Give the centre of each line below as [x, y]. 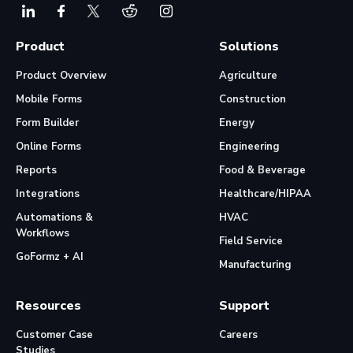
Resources [48, 305]
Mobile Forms [49, 99]
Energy [237, 123]
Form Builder [47, 123]
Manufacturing [255, 264]
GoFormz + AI [50, 256]
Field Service [251, 241]
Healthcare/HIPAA [265, 193]
